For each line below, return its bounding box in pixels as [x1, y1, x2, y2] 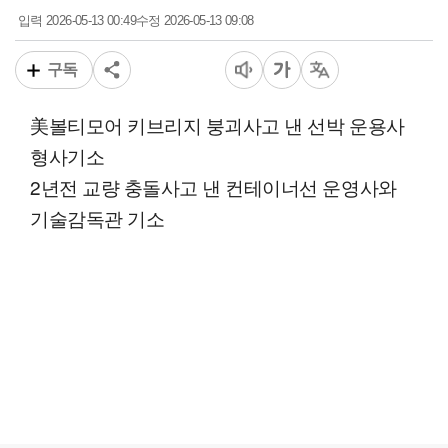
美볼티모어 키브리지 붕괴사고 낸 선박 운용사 [30, 111, 405, 139]
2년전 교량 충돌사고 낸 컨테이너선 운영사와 [30, 173, 397, 201]
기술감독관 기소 [30, 204, 165, 232]
